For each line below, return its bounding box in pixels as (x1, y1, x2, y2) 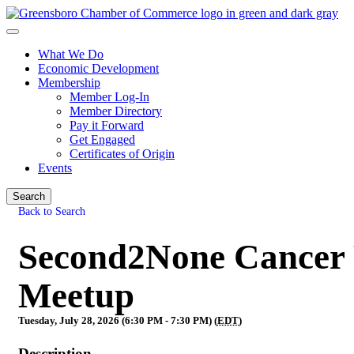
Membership (38, 76, 100, 89)
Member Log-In (70, 90, 149, 104)
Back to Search (18, 205, 85, 217)
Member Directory (70, 104, 162, 118)
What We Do (38, 47, 104, 61)
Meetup (18, 276, 134, 315)
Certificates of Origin (70, 147, 175, 160)
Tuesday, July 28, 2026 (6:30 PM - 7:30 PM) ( (18, 314, 217, 326)
